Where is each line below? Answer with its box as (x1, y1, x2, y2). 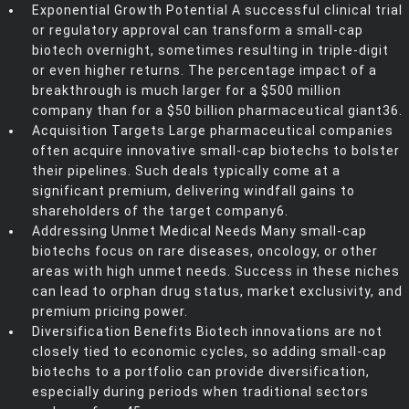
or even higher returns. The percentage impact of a (32, 63, 377, 79)
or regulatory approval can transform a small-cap (32, 23, 363, 38)
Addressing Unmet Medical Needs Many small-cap (32, 224, 367, 239)
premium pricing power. (32, 304, 188, 320)
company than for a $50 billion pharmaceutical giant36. (32, 103, 403, 119)
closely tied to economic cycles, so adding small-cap (32, 344, 387, 360)
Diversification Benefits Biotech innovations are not (32, 324, 383, 340)
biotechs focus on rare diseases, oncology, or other (32, 244, 378, 259)
